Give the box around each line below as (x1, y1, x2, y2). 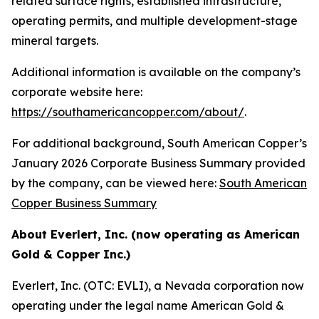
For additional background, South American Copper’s (11, 136, 307, 150)
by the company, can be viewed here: (11, 176, 219, 190)
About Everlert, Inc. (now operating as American (11, 227, 300, 241)
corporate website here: (11, 85, 142, 99)
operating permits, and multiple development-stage (11, 14, 298, 28)
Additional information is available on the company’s (11, 65, 300, 79)
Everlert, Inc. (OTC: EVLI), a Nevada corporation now (11, 278, 304, 293)
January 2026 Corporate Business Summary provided (11, 156, 305, 170)
